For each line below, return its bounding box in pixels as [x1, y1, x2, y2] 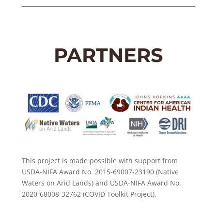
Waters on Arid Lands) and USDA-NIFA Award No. [21, 178, 181, 187]
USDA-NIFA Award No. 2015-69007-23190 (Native [21, 167, 179, 176]
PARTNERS [53, 43, 163, 67]
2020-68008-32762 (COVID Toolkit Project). [21, 189, 156, 199]
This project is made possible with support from [21, 155, 178, 165]
